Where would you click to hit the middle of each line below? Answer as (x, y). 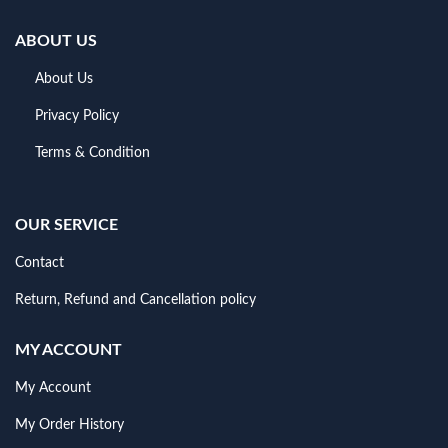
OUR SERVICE (66, 225)
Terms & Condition (92, 153)
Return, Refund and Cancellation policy (135, 300)
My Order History (69, 425)
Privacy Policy (77, 116)
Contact (39, 263)
